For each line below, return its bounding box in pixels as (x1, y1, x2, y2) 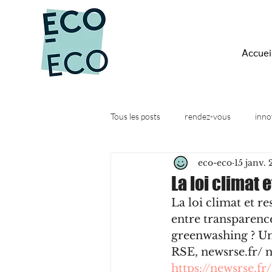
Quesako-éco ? (135, 159, 188, 170)
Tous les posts (110, 110, 160, 121)
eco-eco (198, 157, 232, 168)
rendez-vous (185, 110, 231, 121)
